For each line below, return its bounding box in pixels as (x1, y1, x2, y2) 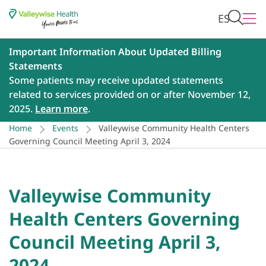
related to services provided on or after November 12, (9, 88, 251, 102)
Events (52, 122, 78, 134)
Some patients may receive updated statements (9, 74, 223, 87)
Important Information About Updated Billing (9, 45, 221, 59)
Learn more (35, 102, 88, 116)
